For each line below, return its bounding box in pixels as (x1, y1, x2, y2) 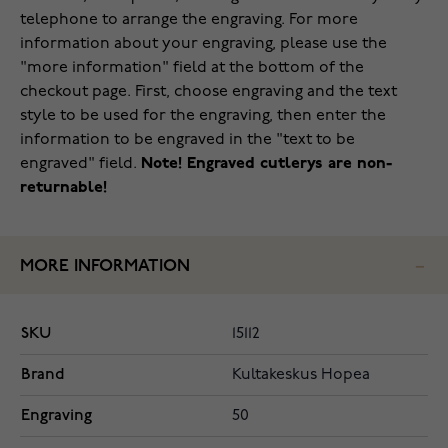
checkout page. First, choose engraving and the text (20, 84, 397, 100)
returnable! (20, 180, 107, 196)
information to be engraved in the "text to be (20, 132, 355, 148)
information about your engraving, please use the (20, 36, 387, 52)
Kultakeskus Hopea (232, 367, 370, 383)
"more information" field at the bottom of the (20, 60, 364, 76)
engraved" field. (20, 156, 141, 172)
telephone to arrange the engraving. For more (20, 12, 358, 28)
